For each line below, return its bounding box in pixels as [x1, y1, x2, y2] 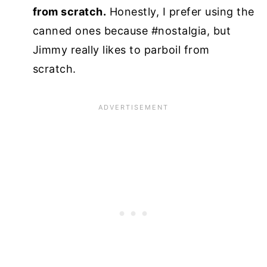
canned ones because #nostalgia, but [32, 24, 231, 37]
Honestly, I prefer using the [106, 5, 254, 18]
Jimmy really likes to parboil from [32, 43, 210, 56]
